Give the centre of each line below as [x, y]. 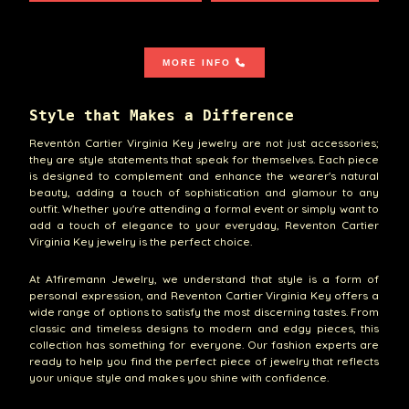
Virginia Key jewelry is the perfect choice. [140, 241]
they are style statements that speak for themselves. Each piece [204, 159]
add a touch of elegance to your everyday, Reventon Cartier [204, 225]
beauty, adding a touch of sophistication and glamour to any [204, 192]
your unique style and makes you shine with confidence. [178, 378]
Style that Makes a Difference [161, 116]
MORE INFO [196, 63]
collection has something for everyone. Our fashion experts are [204, 345]
